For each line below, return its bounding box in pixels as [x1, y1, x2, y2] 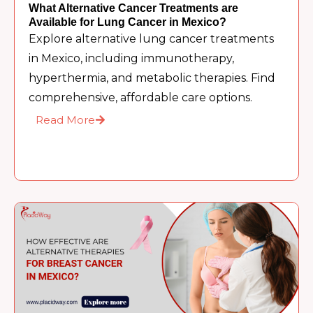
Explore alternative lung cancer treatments [29, 31, 275, 45]
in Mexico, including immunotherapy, [29, 51, 235, 65]
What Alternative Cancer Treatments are [29, 1, 239, 14]
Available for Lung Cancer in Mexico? [29, 15, 227, 28]
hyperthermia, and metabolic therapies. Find [29, 71, 276, 85]
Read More [36, 112, 96, 126]
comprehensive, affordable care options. [29, 90, 253, 104]
